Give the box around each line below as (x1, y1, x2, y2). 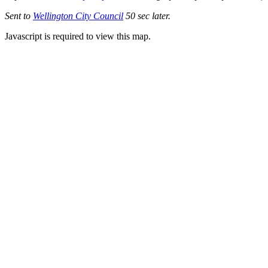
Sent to (5, 10, 33, 21)
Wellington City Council (33, 10, 123, 21)
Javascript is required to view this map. (5, 31, 151, 41)
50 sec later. (123, 10, 170, 21)
